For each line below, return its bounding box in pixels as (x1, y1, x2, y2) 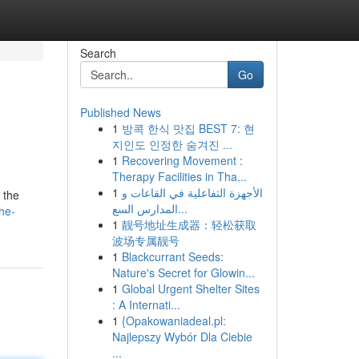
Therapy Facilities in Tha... (111, 168, 247, 184)
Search (79, 45, 116, 61)
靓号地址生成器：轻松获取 (121, 216, 256, 232)
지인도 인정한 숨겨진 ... (111, 136, 232, 152)
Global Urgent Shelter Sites (121, 280, 260, 296)
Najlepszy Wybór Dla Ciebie (111, 329, 252, 345)
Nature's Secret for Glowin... (111, 264, 255, 280)
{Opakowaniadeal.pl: (121, 313, 226, 329)
